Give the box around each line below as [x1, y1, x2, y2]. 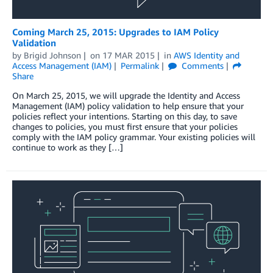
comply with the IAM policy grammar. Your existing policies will [12, 131, 255, 142]
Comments [179, 60, 224, 71]
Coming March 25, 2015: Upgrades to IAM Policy [12, 26, 219, 37]
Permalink [120, 60, 159, 71]
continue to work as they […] [12, 141, 123, 152]
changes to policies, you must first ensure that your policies [12, 121, 238, 132]
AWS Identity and [173, 49, 239, 60]
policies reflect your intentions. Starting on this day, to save [12, 110, 237, 121]
